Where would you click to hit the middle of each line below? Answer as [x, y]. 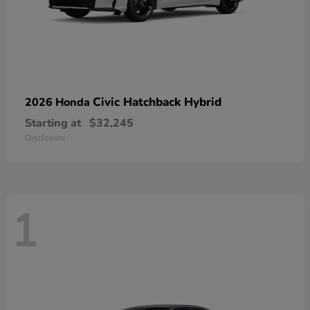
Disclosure [45, 138]
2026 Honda [59, 103]
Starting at [53, 124]
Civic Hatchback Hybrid [157, 102]
